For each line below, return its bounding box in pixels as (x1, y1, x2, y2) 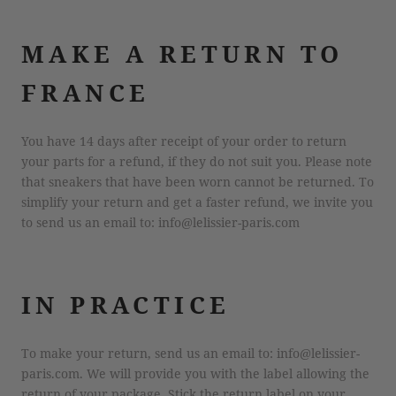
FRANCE (21, 75, 150, 109)
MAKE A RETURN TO (21, 36, 344, 70)
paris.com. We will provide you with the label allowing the (21, 365, 369, 383)
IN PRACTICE (21, 287, 231, 321)
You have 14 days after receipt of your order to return (21, 133, 346, 150)
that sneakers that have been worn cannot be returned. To (21, 173, 374, 191)
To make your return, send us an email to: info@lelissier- (21, 345, 360, 362)
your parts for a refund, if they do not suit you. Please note (21, 153, 372, 171)
